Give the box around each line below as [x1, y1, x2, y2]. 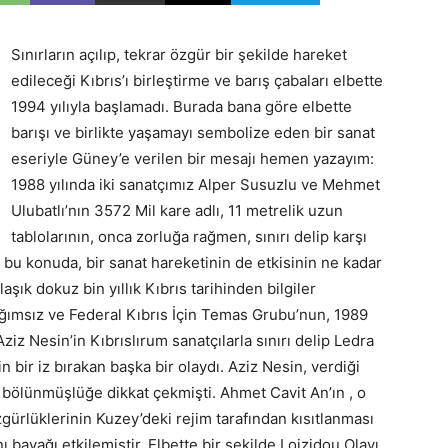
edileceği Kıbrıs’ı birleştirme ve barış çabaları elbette [11, 71, 383, 90]
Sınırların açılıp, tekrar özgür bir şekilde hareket [11, 45, 347, 64]
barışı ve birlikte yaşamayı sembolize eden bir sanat [11, 123, 375, 142]
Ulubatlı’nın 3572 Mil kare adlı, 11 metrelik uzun [11, 201, 343, 220]
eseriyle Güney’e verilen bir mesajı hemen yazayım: [11, 149, 374, 168]
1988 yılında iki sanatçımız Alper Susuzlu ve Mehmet [11, 175, 380, 194]
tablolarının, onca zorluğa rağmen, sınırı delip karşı [11, 227, 367, 246]
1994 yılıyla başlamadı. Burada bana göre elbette [11, 97, 352, 116]
